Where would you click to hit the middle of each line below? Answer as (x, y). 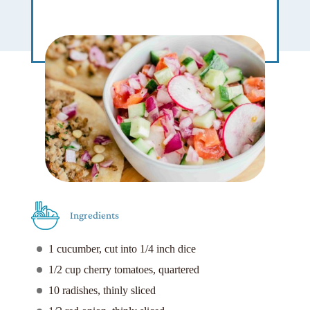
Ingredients (94, 216)
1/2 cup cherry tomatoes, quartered (124, 270)
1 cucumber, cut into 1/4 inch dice (122, 249)
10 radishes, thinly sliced (102, 291)
